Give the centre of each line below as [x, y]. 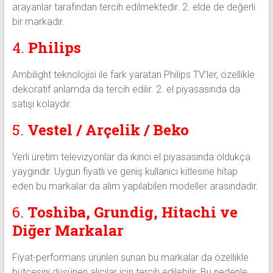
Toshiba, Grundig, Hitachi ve [132, 212]
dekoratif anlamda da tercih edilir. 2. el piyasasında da [126, 89]
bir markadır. [38, 21]
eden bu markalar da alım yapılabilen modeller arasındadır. [135, 186]
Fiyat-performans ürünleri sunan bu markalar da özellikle [130, 257]
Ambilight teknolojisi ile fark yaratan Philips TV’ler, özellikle [133, 74]
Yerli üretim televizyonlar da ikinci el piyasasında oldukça [131, 157]
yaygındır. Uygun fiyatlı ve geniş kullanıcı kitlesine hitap [125, 171]
